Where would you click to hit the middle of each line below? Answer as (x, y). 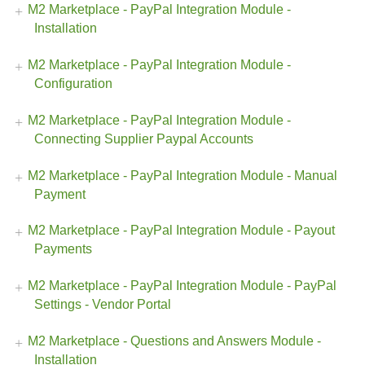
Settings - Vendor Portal (103, 305)
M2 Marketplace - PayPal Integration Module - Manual (182, 175)
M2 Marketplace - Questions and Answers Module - (174, 341)
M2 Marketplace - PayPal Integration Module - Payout (181, 231)
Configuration (73, 83)
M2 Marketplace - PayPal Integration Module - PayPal (182, 286)
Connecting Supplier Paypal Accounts (144, 139)
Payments (63, 249)
